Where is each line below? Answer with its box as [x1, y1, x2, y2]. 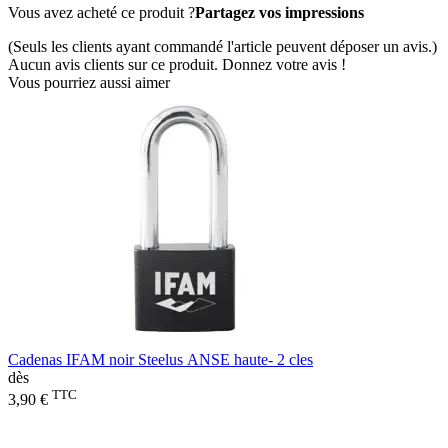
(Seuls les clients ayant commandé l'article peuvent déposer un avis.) [8, 37, 437, 55]
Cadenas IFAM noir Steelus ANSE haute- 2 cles [8, 350, 313, 368]
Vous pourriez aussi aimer [8, 73, 170, 91]
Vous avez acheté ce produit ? [8, 3, 195, 21]
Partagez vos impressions [195, 3, 364, 21]
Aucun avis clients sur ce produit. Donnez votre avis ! [8, 55, 346, 73]
